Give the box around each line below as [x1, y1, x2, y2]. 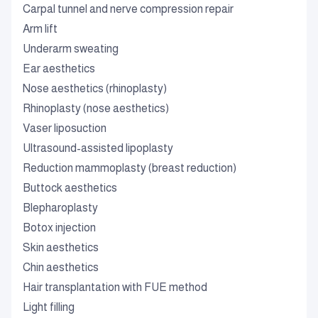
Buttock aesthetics [23, 182, 117, 194]
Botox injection [23, 221, 96, 234]
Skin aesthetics [23, 241, 99, 253]
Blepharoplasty [23, 202, 98, 214]
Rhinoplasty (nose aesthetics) [23, 102, 169, 114]
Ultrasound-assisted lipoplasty [23, 142, 173, 154]
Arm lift [23, 23, 57, 35]
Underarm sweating [23, 43, 119, 55]
